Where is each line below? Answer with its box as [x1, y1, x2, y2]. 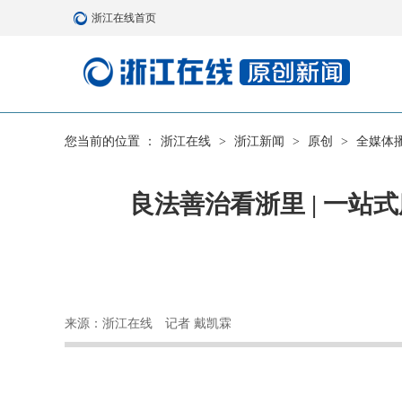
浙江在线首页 [92, 12, 156, 24]
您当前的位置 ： [65, 135, 156, 148]
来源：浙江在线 [65, 317, 153, 330]
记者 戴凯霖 [165, 317, 232, 330]
